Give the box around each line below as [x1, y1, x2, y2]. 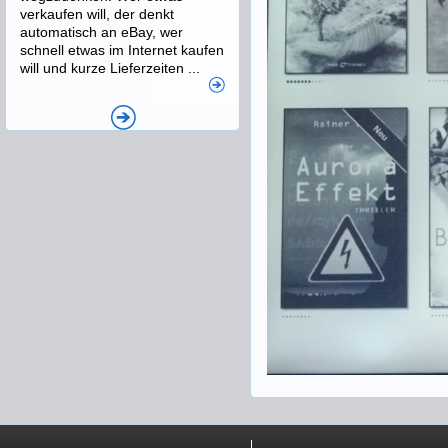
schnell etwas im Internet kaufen [20, 42, 224, 58]
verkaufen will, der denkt [20, 6, 174, 22]
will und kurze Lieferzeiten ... [20, 60, 200, 76]
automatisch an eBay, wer [20, 24, 183, 40]
